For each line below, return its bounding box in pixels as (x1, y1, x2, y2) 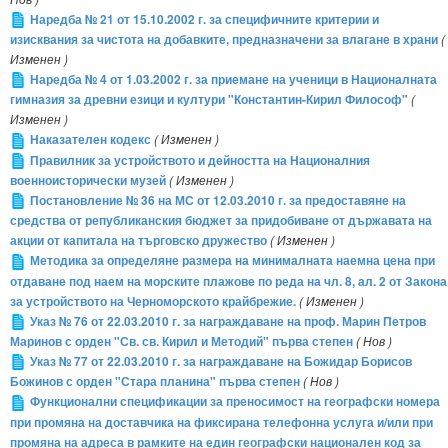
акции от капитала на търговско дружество (10, 232, 267, 250)
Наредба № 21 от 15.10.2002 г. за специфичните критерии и (30, 10, 379, 28)
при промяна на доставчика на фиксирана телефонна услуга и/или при (10, 413, 433, 431)
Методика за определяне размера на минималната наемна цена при (30, 252, 435, 270)
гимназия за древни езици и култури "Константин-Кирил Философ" (10, 91, 408, 109)
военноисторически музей (10, 171, 166, 189)
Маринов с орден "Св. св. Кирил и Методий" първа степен (10, 332, 353, 350)
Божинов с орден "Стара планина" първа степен (10, 373, 300, 391)
